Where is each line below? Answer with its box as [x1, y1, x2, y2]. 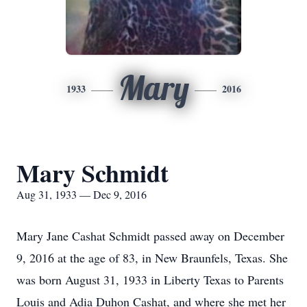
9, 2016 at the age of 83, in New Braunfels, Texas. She [16, 249, 288, 266]
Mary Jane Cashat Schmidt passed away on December [16, 228, 284, 244]
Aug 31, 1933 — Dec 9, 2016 [16, 187, 147, 201]
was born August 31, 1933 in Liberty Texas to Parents [16, 271, 284, 288]
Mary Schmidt [16, 155, 169, 191]
